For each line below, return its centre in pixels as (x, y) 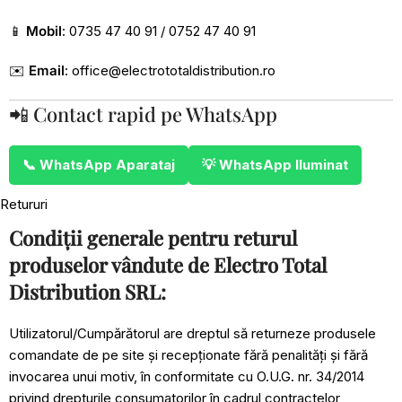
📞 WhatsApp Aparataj (99, 165)
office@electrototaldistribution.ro (174, 70)
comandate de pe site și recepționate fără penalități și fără (188, 355)
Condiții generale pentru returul (153, 238)
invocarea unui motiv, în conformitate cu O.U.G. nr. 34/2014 (187, 376)
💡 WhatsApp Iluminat (275, 165)
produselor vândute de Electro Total (168, 265)
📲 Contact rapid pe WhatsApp (143, 114)
